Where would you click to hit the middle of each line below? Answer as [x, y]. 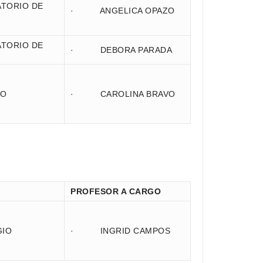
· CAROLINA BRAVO [123, 94]
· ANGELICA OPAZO [123, 11]
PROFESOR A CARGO [116, 191]
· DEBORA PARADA [121, 50]
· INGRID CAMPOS [120, 231]
